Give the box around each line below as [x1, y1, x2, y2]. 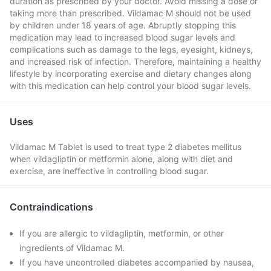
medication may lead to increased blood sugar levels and [10, 32, 235, 42]
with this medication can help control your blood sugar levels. [10, 80, 251, 91]
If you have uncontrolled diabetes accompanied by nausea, [19, 257, 254, 267]
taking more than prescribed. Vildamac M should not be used [10, 8, 251, 18]
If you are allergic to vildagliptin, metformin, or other [19, 228, 224, 238]
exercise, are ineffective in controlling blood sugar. [10, 166, 209, 176]
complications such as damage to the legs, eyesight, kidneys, [10, 44, 253, 54]
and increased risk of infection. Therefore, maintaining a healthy [10, 56, 261, 67]
